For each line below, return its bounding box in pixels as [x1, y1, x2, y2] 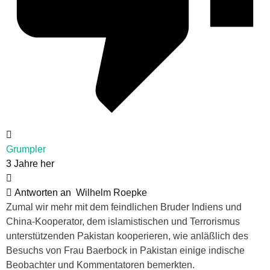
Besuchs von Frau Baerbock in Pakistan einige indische [6, 245, 245, 256]
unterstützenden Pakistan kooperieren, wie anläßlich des [6, 231, 248, 242]
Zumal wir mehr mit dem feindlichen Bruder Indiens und [6, 202, 242, 213]
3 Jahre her [6, 159, 54, 169]
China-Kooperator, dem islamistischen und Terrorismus [6, 216, 240, 227]
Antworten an [12, 187, 76, 198]
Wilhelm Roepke [76, 187, 147, 198]
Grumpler [6, 144, 46, 155]
